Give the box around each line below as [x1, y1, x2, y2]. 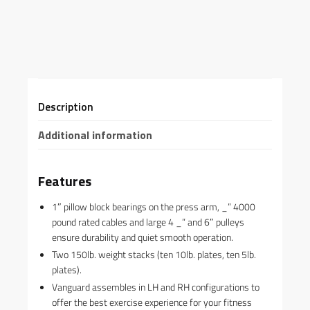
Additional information [38, 127, 152, 144]
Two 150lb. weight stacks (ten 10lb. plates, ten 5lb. [52, 247, 256, 262]
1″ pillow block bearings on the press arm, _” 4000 [52, 199, 255, 215]
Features [38, 171, 91, 192]
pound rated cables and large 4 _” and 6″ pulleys [52, 215, 244, 230]
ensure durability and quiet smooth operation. [52, 230, 233, 245]
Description [38, 98, 93, 116]
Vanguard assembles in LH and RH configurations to [52, 280, 259, 295]
